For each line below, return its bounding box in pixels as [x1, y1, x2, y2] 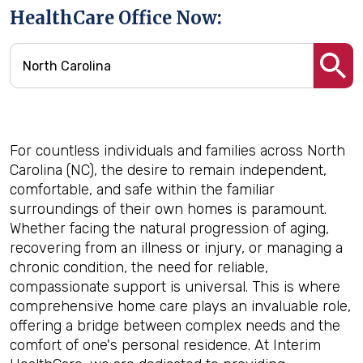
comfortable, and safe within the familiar [10, 181, 275, 199]
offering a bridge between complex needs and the [10, 317, 340, 335]
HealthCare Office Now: [10, 6, 222, 29]
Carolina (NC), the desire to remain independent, [10, 161, 327, 179]
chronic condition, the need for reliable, [10, 258, 268, 276]
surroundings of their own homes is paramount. [10, 200, 327, 218]
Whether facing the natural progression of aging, [10, 220, 329, 237]
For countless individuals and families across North [10, 142, 345, 160]
